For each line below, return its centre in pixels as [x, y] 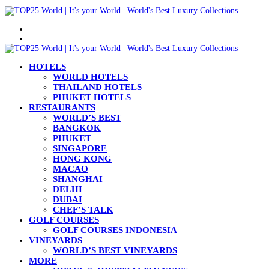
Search [40, 38]
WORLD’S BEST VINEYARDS [115, 250]
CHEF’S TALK [83, 210]
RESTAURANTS [62, 107]
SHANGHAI [78, 179]
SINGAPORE [80, 148]
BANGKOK [77, 128]
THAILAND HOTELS [97, 87]
